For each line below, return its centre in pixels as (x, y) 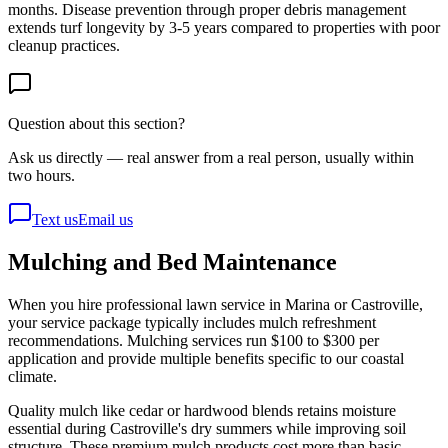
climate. (32, 377)
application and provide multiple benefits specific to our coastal (206, 359)
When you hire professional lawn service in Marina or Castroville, (215, 305)
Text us (55, 220)
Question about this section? (96, 124)
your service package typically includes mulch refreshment (192, 323)
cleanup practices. (64, 46)
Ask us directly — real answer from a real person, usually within (211, 158)
